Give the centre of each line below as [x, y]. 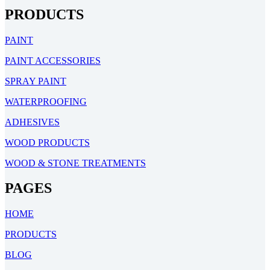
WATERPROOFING [46, 101]
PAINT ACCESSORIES [53, 60]
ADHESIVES [32, 122]
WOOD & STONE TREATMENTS [75, 163]
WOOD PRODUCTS [47, 142]
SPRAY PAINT [36, 81]
